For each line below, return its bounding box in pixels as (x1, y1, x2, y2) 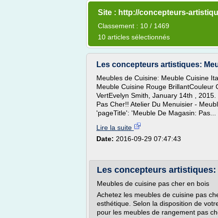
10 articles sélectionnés (98, 33, 170, 41)
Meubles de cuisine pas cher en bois (97, 180, 209, 187)
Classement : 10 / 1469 (98, 22, 169, 30)
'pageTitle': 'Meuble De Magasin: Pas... (96, 109, 216, 117)
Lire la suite (96, 124, 134, 131)
